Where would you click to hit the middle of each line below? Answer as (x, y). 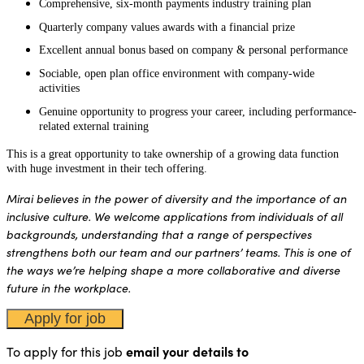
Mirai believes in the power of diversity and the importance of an (177, 198)
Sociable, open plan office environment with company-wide (177, 73)
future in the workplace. (69, 287)
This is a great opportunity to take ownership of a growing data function (173, 154)
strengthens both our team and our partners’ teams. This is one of (179, 251)
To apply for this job (66, 351)
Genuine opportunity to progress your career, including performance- (198, 111)
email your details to (187, 351)
